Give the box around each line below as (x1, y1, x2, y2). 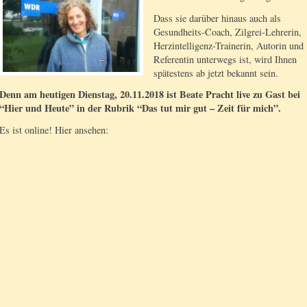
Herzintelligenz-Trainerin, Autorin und (153, 38, 304, 52)
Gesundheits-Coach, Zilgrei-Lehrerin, (153, 25, 302, 38)
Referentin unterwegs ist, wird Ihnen (153, 52, 297, 66)
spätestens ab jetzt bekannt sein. (153, 66, 278, 79)
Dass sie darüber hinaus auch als (153, 11, 281, 25)
